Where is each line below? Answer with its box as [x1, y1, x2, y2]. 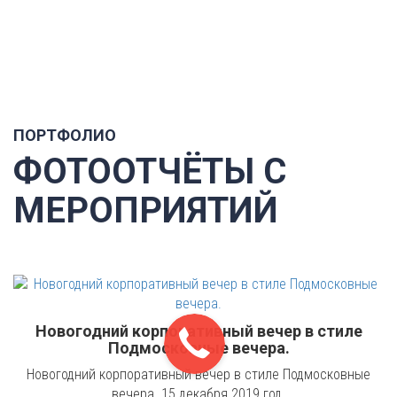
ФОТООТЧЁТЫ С [13, 150, 286, 192]
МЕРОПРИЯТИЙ [13, 189, 278, 231]
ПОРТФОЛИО [13, 125, 120, 144]
